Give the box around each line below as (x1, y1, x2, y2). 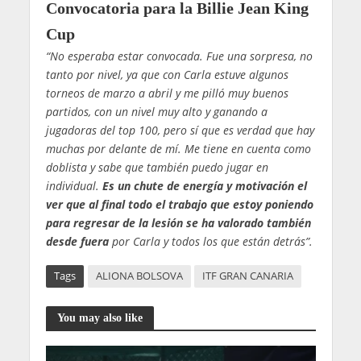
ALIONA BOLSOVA (95, 268, 183, 283)
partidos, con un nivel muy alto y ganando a (45, 103, 268, 119)
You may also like (56, 311, 143, 325)
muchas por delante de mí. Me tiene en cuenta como (45, 140, 311, 156)
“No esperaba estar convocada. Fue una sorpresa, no (45, 48, 313, 64)
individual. (45, 177, 102, 193)
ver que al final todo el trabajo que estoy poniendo (45, 196, 313, 212)
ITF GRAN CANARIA (201, 268, 293, 283)
